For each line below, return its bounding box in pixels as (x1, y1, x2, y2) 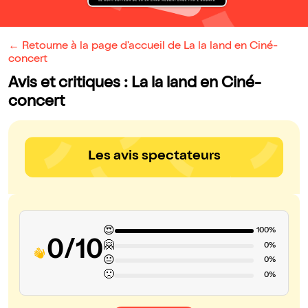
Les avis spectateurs (87, 150, 221, 164)
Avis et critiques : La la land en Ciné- (8, 76, 261, 93)
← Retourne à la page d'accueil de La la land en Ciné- (8, 41, 278, 53)
